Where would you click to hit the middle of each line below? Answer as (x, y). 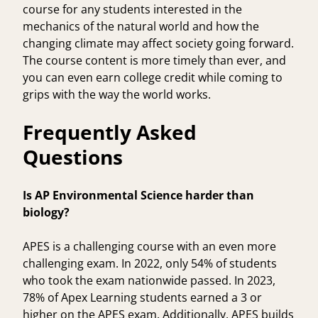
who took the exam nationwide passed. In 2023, (149, 280)
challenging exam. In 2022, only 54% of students (150, 263)
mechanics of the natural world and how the (141, 26)
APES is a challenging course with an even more (149, 246)
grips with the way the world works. (120, 94)
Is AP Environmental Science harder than (138, 195)
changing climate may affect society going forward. (158, 43)
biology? (48, 212)
